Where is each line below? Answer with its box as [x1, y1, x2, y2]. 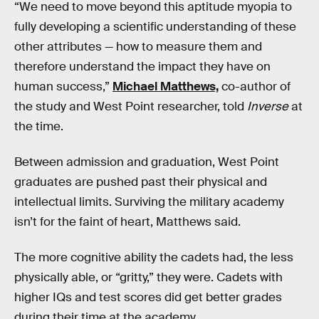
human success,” [14, 79, 113, 95]
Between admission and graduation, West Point [14, 154, 279, 169]
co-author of [219, 79, 291, 95]
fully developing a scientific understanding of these [14, 19, 296, 35]
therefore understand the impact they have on [14, 59, 271, 75]
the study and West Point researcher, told [14, 99, 247, 115]
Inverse [247, 99, 288, 115]
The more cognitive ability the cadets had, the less [14, 249, 293, 265]
